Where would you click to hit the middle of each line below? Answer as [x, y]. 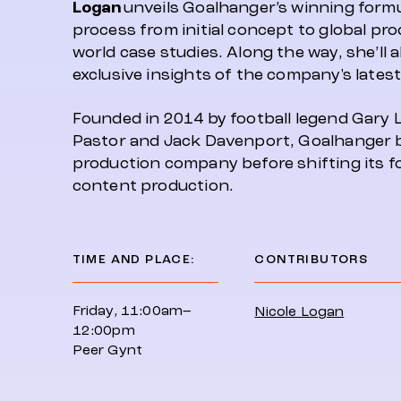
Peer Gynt [107, 350]
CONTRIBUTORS [311, 259]
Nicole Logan [299, 311]
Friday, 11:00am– [132, 311]
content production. [153, 186]
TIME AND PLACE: [134, 259]
